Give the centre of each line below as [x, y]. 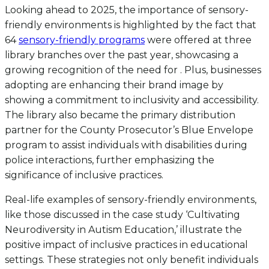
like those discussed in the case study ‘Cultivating [122, 215]
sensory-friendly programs [82, 40]
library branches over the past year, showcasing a [122, 55]
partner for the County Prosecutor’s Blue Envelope [129, 130]
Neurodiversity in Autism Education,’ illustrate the [123, 230]
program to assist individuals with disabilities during [126, 145]
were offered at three [198, 40]
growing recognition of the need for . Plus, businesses [133, 70]
